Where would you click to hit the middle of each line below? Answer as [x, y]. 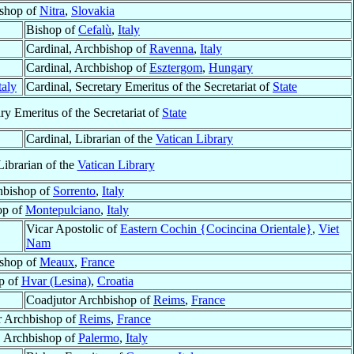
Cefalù [95, 30]
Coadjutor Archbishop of [90, 300]
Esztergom [176, 68]
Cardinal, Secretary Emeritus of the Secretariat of [149, 87]
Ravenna [171, 49]
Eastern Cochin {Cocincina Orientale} [216, 229]
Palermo [98, 338]
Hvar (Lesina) [56, 281]
